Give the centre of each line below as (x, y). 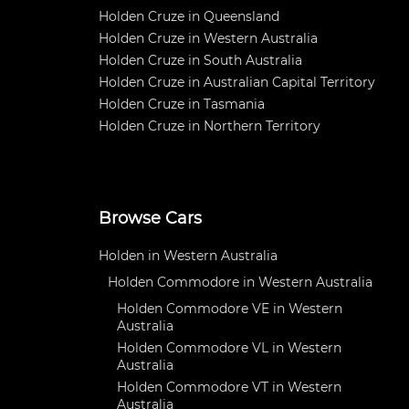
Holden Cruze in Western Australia (208, 38)
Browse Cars (150, 218)
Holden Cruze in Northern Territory (210, 126)
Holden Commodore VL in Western (229, 348)
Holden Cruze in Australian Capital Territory (237, 82)
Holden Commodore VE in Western (230, 309)
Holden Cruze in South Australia (200, 60)
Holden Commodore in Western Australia (240, 282)
